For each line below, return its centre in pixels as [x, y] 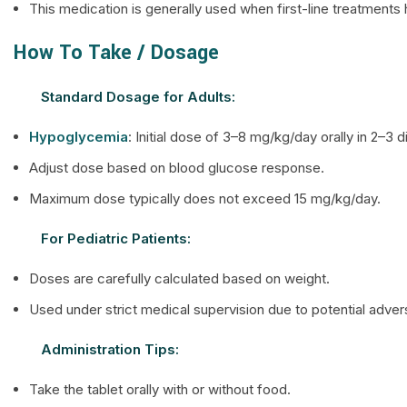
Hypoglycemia [79, 137]
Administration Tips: [110, 349]
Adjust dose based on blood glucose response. [177, 168]
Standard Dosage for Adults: [138, 97]
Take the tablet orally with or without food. [160, 389]
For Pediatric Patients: [116, 238]
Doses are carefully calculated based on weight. [179, 278]
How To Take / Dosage [116, 53]
